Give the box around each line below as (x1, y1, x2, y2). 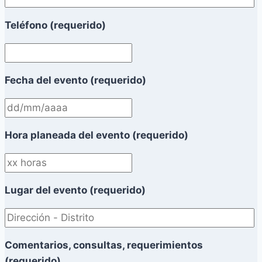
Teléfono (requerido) (5, 19, 106, 32)
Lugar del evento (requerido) (5, 184, 146, 196)
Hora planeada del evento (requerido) (5, 129, 188, 142)
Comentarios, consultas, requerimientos (5, 239, 203, 251)
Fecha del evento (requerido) (5, 74, 146, 87)
